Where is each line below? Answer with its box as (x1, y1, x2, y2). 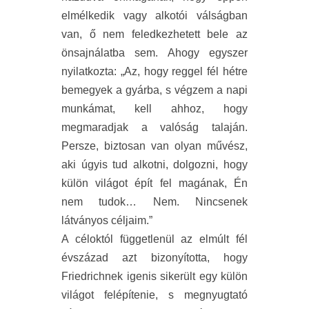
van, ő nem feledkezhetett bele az (61, 28, 248, 41)
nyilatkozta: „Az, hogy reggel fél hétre (61, 66, 248, 78)
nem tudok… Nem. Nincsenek (61, 196, 248, 208)
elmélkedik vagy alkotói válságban (61, 10, 248, 22)
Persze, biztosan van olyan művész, (61, 140, 248, 152)
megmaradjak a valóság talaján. (61, 121, 248, 134)
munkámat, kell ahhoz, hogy (61, 103, 248, 115)
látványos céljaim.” (61, 215, 152, 227)
